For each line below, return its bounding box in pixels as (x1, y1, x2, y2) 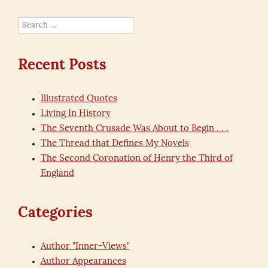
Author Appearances (40, 257, 126, 266)
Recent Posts (18, 59, 106, 73)
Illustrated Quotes (40, 95, 117, 103)
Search (17, 20, 42, 28)
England (40, 169, 74, 178)
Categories (18, 206, 93, 221)
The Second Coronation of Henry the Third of (40, 154, 233, 163)
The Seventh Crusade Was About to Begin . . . (40, 124, 229, 133)
